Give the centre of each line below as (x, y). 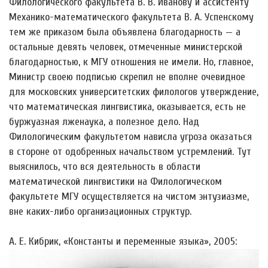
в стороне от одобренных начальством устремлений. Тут (130, 151)
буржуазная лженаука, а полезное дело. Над (104, 121)
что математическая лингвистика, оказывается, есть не (127, 106)
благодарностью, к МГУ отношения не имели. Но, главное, (131, 62)
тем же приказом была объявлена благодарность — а (125, 32)
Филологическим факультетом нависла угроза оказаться (130, 136)
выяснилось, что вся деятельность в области (105, 166)
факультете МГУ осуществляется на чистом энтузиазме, (129, 196)
